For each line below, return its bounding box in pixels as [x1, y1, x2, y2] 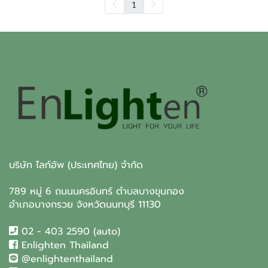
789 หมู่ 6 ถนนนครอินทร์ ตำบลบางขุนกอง [9, 184, 184, 199]
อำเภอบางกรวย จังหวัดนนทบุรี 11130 [9, 197, 161, 212]
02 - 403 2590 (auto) [17, 224, 120, 239]
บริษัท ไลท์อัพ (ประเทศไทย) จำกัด [9, 158, 143, 172]
